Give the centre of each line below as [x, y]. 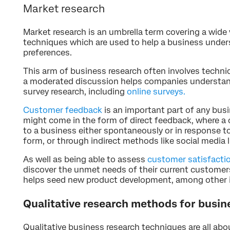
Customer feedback [63, 110]
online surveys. [156, 91]
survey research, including [75, 91]
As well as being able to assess [85, 159]
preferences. [47, 52]
